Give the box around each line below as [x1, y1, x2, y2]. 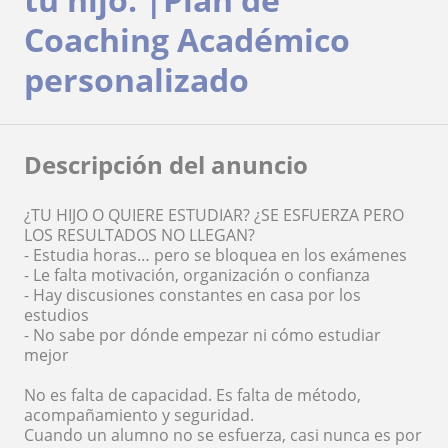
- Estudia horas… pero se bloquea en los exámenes [24, 244, 407, 266]
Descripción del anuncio [24, 148, 308, 181]
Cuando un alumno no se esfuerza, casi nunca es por [24, 424, 422, 446]
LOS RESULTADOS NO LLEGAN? [24, 224, 255, 246]
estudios [24, 304, 89, 326]
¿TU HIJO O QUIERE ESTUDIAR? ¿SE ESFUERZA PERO [24, 204, 404, 226]
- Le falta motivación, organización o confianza [24, 264, 370, 286]
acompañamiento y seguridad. [24, 404, 254, 426]
